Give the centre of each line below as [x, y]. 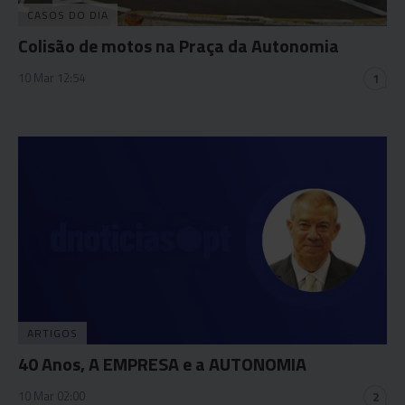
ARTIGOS [52, 333]
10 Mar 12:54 [52, 78]
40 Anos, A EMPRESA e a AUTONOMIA [162, 363]
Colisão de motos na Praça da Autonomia [179, 46]
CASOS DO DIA [68, 15]
